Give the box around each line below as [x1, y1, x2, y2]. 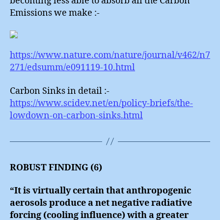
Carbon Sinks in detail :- [10, 85, 110, 97]
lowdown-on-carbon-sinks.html [10, 110, 143, 121]
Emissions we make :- [10, 7, 100, 19]
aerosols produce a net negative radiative [10, 197, 192, 209]
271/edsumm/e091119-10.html [10, 62, 135, 74]
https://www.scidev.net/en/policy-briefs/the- [10, 97, 193, 109]
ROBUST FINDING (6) [10, 162, 102, 173]
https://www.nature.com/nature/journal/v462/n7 [10, 50, 210, 61]
